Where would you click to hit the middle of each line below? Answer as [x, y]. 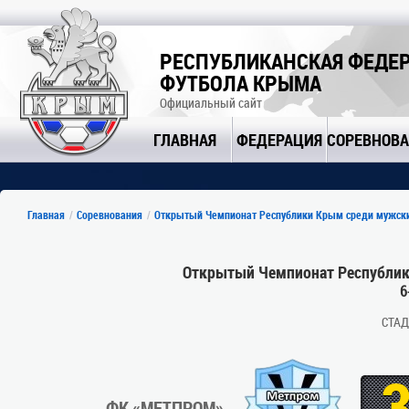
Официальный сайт [211, 103]
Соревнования [110, 215]
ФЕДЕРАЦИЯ [280, 140]
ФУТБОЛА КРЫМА [241, 83]
